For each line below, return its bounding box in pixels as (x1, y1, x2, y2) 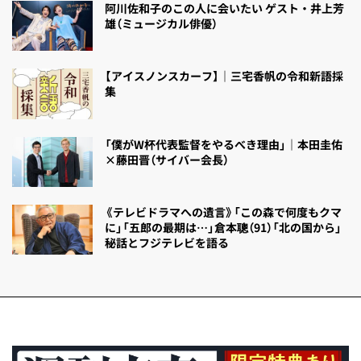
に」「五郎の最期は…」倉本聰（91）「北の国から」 (105, 219, 342, 236)
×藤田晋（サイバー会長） (105, 151, 229, 168)
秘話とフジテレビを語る (105, 234, 229, 251)
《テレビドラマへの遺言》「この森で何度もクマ (105, 204, 342, 221)
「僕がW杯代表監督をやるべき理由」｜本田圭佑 (105, 135, 342, 152)
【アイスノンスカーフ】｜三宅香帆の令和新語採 (105, 68, 343, 85)
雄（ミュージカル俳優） (105, 15, 218, 32)
